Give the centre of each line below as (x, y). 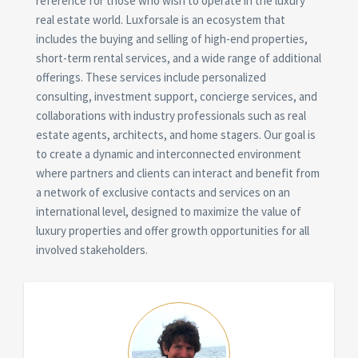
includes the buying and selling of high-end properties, (172, 39)
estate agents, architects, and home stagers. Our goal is (176, 135)
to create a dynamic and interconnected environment (169, 154)
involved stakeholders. (92, 250)
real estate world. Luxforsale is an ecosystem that (161, 20)
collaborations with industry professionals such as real (171, 115)
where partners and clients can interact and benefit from (178, 173)
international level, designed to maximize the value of (169, 211)
